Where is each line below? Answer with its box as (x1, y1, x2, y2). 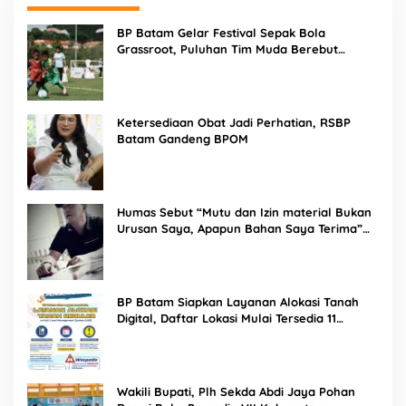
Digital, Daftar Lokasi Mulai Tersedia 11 (117, 311, 336, 326)
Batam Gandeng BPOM (117, 131, 248, 147)
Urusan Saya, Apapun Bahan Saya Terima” (117, 221, 362, 237)
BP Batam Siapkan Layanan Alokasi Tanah (117, 295, 359, 310)
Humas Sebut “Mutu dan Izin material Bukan (117, 205, 372, 220)
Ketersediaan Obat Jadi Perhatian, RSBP (117, 115, 351, 130)
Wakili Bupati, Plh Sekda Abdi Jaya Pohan (117, 384, 355, 400)
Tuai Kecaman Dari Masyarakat (117, 237, 296, 253)
